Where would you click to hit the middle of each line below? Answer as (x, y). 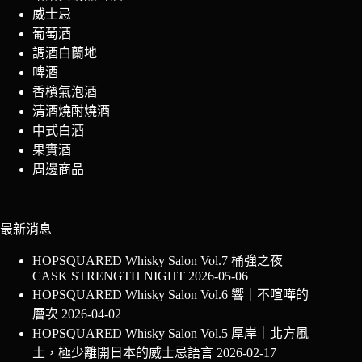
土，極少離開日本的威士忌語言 (123, 353)
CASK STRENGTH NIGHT (109, 276)
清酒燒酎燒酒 (71, 112)
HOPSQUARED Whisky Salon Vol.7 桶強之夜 (158, 261)
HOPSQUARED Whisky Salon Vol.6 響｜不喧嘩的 (170, 295)
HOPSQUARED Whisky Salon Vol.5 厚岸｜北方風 (170, 333)
